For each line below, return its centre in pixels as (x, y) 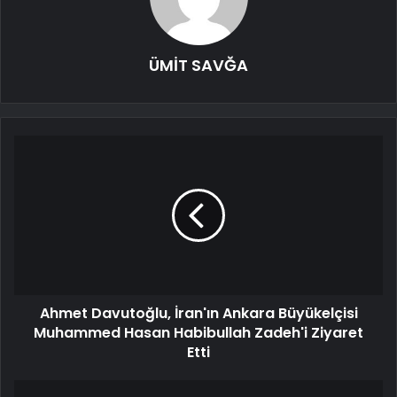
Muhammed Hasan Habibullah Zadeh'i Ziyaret (198, 333)
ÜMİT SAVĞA (198, 66)
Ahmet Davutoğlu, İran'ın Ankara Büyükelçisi (198, 314)
